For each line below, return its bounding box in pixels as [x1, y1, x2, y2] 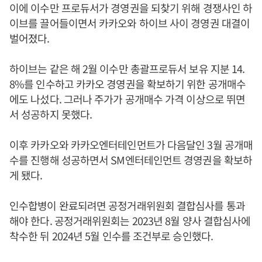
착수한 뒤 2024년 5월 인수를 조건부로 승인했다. [9, 227, 213, 243]
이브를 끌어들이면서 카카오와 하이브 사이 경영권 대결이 [9, 15, 250, 30]
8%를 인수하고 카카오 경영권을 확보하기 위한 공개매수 [9, 75, 246, 91]
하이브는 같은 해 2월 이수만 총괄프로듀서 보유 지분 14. [9, 60, 245, 76]
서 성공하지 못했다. [9, 106, 92, 122]
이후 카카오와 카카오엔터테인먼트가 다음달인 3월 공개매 [9, 136, 253, 152]
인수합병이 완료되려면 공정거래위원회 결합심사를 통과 [9, 197, 245, 213]
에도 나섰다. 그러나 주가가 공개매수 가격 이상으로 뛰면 [9, 91, 246, 106]
